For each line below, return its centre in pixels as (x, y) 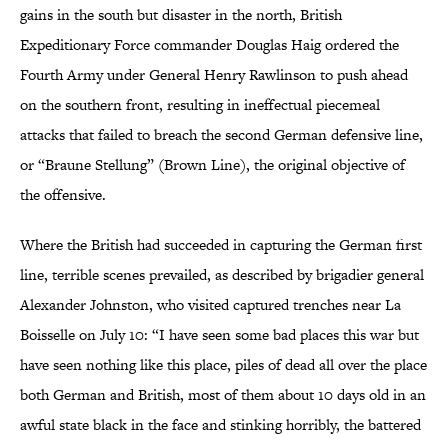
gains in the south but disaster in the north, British (181, 15)
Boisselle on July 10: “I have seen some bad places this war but (219, 335)
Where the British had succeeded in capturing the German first (221, 245)
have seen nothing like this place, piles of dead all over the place (223, 365)
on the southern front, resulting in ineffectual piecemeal (200, 105)
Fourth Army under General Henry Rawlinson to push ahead (214, 75)
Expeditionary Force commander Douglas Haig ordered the (209, 45)
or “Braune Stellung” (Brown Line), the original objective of (212, 165)
